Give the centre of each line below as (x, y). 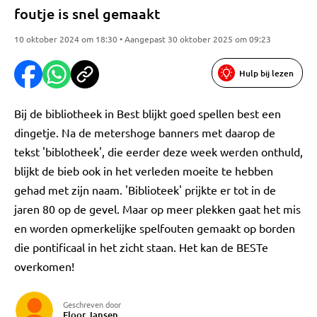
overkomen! (44, 266)
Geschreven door (92, 304)
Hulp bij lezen (266, 73)
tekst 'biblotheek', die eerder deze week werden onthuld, (158, 151)
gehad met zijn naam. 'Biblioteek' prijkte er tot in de (145, 190)
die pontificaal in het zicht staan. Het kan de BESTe (141, 247)
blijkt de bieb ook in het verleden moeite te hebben (144, 171)
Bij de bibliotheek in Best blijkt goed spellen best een (148, 113)
